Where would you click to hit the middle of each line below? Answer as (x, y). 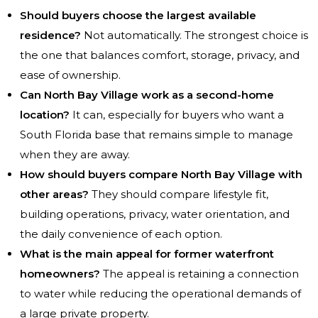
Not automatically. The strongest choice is (194, 35)
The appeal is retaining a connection (199, 274)
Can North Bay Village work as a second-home (147, 95)
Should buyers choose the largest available (138, 16)
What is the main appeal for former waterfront (147, 254)
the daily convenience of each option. (121, 234)
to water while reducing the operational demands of (160, 294)
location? (45, 115)
